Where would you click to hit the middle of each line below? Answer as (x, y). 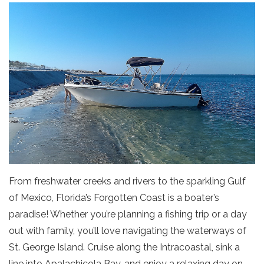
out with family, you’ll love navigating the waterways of (128, 230)
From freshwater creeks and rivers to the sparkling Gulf (127, 181)
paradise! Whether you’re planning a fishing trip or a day (128, 214)
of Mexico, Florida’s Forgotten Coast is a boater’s (114, 197)
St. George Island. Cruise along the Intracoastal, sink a (124, 247)
